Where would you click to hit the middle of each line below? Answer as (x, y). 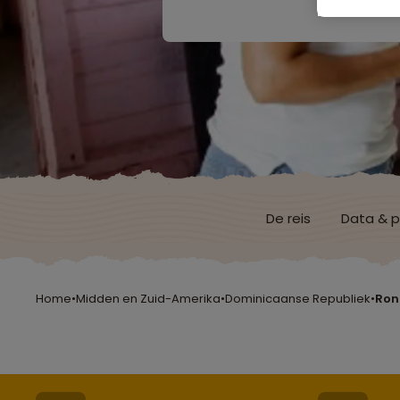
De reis (288, 218)
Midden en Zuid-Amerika (148, 299)
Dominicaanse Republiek (298, 299)
